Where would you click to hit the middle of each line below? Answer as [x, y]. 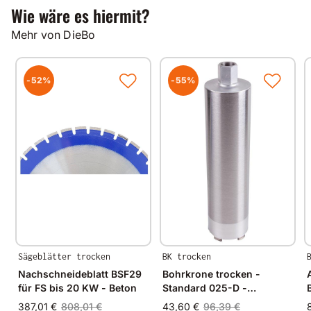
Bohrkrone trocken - [211, 274]
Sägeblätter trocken [64, 256]
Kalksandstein [196, 301]
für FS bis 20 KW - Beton [77, 287]
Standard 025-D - [205, 287]
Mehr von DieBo [53, 34]
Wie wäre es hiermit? [81, 15]
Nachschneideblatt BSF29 [80, 274]
